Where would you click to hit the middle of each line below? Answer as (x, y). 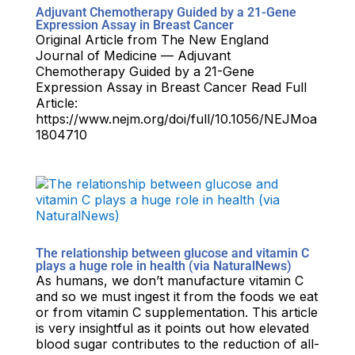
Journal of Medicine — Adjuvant (133, 56)
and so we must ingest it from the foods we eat (176, 297)
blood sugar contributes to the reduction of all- (177, 344)
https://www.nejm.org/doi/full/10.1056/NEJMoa (176, 119)
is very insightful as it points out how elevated (172, 328)
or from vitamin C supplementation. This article (176, 313)
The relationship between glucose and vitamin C (172, 254)
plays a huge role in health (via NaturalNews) (163, 266)
